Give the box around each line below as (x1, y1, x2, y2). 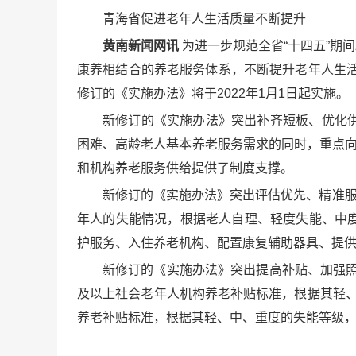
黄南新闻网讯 (103, 39, 179, 52)
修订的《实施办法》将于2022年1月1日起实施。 (77, 87, 349, 100)
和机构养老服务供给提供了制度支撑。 (77, 161, 293, 175)
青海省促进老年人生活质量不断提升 (103, 12, 306, 25)
